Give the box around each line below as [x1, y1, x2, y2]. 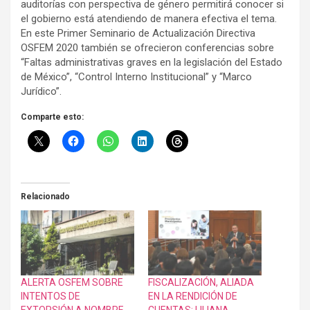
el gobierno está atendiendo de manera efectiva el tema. [21, 12, 277, 25]
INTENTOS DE [21, 290, 80, 302]
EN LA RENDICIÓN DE [148, 290, 237, 302]
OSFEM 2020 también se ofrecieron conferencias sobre [21, 41, 274, 54]
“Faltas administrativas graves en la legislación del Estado [21, 55, 282, 69]
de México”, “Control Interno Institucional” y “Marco [21, 70, 252, 83]
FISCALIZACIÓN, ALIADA [148, 276, 254, 288]
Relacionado [21, 191, 70, 201]
